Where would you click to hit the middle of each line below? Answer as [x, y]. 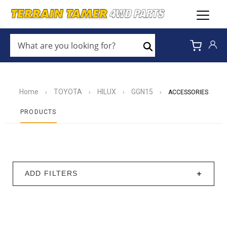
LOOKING [26, 63]
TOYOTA [68, 92]
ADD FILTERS [51, 174]
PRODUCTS [39, 112]
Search [159, 55]
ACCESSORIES [188, 92]
